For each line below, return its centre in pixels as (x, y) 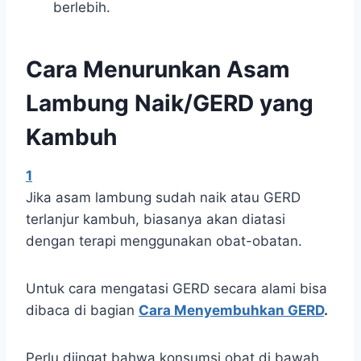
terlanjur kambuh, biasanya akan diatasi (156, 220)
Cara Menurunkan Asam (158, 70)
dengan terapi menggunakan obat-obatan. (164, 241)
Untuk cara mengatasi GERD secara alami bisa (176, 289)
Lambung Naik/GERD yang (170, 104)
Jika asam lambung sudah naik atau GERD (163, 198)
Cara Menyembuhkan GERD (231, 311)
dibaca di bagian (82, 311)
